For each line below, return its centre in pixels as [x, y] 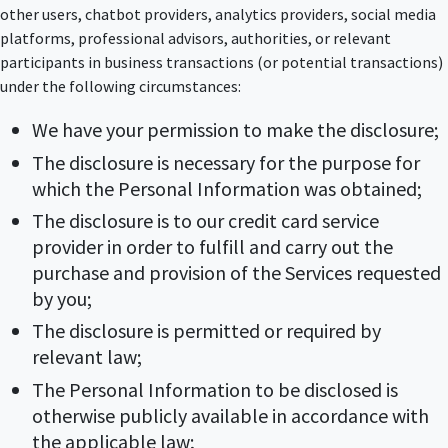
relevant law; [87, 357]
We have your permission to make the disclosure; [235, 130]
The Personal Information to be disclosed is [215, 389]
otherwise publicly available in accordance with [230, 415]
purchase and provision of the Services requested [236, 272]
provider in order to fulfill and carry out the [212, 246]
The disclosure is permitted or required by [206, 331]
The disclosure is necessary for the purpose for [226, 162]
